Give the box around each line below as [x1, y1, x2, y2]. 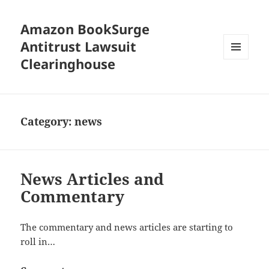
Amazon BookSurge [20, 20, 150, 38]
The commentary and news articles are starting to [20, 221, 234, 234]
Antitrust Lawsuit [20, 37, 137, 56]
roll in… [20, 235, 56, 248]
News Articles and [20, 168, 165, 190]
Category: [20, 114, 75, 129]
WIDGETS [223, 79, 258, 89]
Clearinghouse [20, 55, 116, 73]
